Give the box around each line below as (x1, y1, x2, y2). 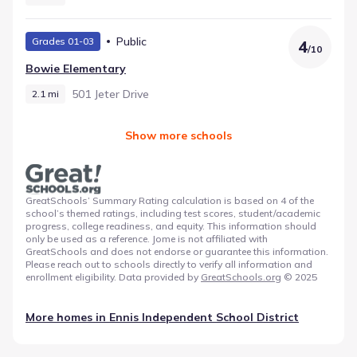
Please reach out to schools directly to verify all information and (25, 257, 312, 270)
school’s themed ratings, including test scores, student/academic (25, 206, 320, 219)
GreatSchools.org (201, 270, 281, 283)
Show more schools (125, 127, 232, 143)
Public (116, 33, 147, 49)
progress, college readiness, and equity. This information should (25, 219, 316, 232)
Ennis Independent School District (109, 309, 299, 324)
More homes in (25, 309, 109, 324)
